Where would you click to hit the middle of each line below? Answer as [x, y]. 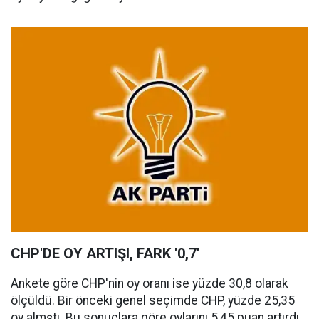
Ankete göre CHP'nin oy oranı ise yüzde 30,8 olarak [150, 283]
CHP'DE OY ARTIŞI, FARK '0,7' [105, 253]
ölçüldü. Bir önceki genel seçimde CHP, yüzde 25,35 [153, 300]
